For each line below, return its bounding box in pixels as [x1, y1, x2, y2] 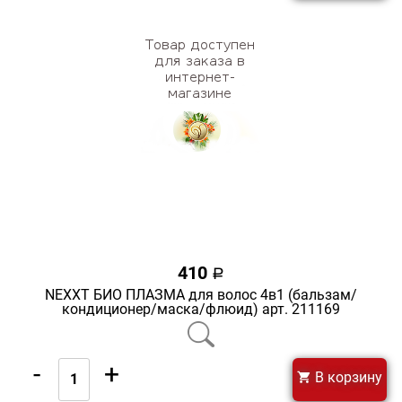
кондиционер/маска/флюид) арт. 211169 [62, 300, 340, 318]
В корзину [311, 368, 382, 386]
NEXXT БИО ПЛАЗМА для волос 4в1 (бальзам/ [45, 285, 357, 303]
